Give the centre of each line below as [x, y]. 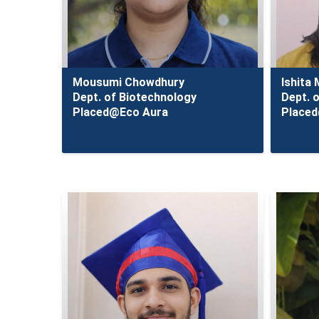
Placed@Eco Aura [120, 112]
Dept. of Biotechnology [135, 97]
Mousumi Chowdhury [129, 82]
